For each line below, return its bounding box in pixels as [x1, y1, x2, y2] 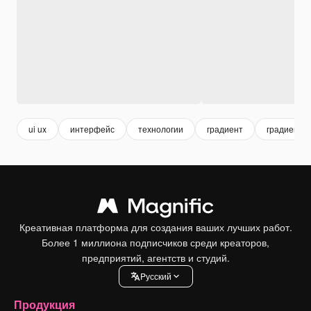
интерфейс [70, 123, 115, 135]
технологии [138, 123, 183, 135]
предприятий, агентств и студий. [81, 250, 230, 264]
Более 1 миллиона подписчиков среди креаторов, [42, 235, 269, 249]
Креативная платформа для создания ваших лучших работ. [19, 219, 292, 234]
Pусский [140, 270, 171, 283]
